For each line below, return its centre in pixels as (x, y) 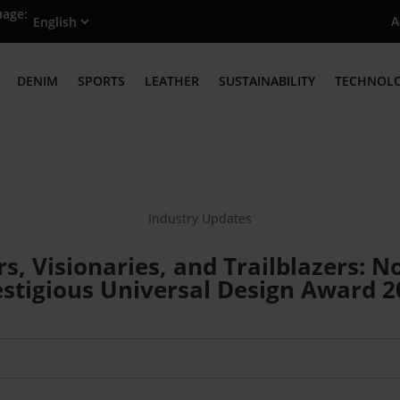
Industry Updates (200, 218)
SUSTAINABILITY (267, 81)
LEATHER (171, 81)
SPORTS (101, 81)
